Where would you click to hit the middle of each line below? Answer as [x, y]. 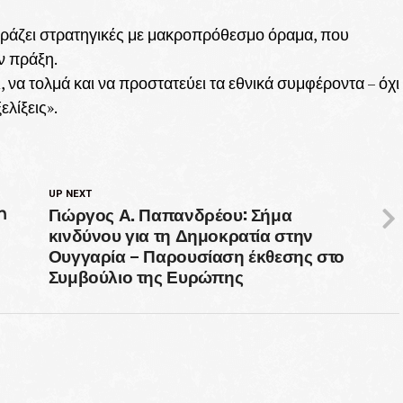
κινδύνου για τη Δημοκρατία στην [180, 234]
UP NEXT [70, 193]
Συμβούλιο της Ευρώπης [146, 275]
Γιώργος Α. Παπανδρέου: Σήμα [170, 213]
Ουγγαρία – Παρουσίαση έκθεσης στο [197, 255]
